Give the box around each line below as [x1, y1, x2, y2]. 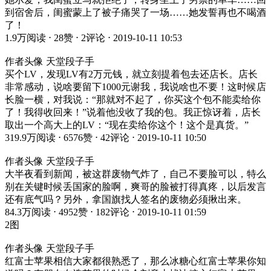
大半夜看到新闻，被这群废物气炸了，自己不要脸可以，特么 [5, 168, 266, 179]
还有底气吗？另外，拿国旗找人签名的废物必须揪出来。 [5, 194, 247, 204]
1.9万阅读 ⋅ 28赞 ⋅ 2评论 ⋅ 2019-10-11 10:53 [5, 32, 182, 43]
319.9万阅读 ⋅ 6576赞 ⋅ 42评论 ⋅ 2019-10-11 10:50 [5, 132, 206, 143]
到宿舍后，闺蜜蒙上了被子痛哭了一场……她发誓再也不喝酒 [5, 7, 266, 18]
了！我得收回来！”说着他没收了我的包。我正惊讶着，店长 [5, 106, 261, 117]
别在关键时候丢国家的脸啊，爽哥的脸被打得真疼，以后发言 [5, 181, 266, 192]
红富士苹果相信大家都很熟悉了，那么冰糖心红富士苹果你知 [5, 255, 266, 266]
